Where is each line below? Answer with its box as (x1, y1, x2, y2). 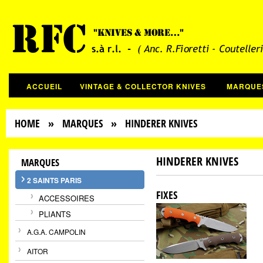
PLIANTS (39, 208, 71, 220)
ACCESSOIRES (39, 193, 95, 204)
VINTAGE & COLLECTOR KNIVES (80, 81, 206, 92)
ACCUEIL (26, 81, 62, 92)
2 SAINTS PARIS (27, 175, 82, 186)
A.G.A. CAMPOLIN (27, 227, 86, 237)
